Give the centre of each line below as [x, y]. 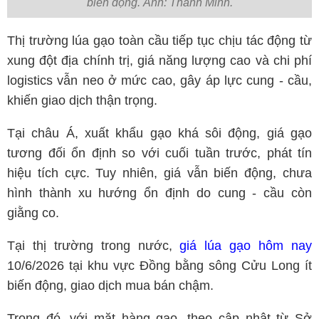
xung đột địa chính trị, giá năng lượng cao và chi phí [159, 60]
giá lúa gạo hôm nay [246, 245]
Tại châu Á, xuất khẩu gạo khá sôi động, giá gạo [159, 133]
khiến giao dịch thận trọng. [82, 100]
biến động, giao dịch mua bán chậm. [110, 285]
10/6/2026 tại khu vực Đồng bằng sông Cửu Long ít [159, 265]
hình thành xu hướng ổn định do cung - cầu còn [159, 193]
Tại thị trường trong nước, [94, 245]
